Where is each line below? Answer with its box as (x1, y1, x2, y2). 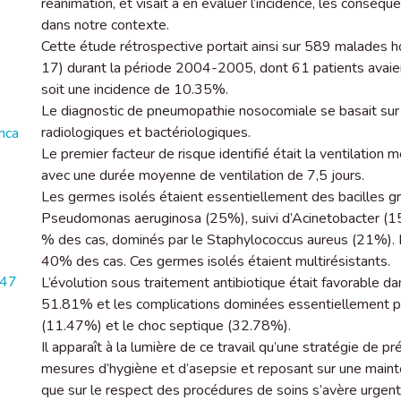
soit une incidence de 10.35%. (41, 80, 228, 99)
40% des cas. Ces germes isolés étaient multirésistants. (41, 252, 390, 271)
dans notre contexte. (41, 15, 169, 35)
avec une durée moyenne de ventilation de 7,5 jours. (41, 166, 364, 185)
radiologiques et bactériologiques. (41, 123, 251, 142)
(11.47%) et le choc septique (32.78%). (41, 316, 291, 336)
